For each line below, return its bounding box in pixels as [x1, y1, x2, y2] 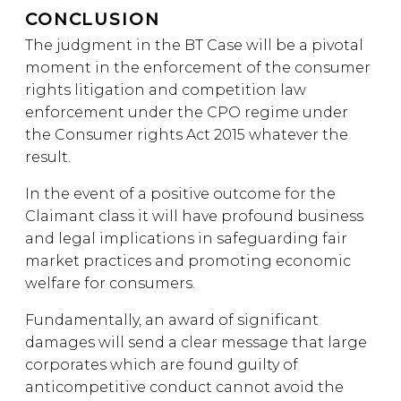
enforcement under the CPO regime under [25, 104, 348, 121]
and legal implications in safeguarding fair [25, 230, 347, 247]
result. [25, 149, 71, 166]
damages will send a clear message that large [25, 334, 367, 351]
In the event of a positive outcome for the [25, 185, 336, 202]
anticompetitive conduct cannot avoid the [25, 379, 344, 396]
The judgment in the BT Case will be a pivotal [25, 37, 363, 54]
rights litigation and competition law [25, 81, 306, 98]
